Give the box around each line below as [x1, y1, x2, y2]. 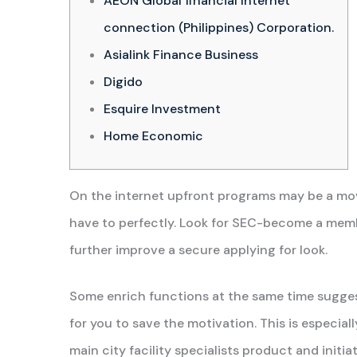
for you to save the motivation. [69, 315, 260, 332]
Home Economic [103, 127, 203, 145]
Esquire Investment [103, 100, 221, 118]
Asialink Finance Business [103, 46, 258, 64]
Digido [103, 73, 143, 91]
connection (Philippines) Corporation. [103, 19, 334, 37]
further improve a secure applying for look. [69, 241, 328, 259]
